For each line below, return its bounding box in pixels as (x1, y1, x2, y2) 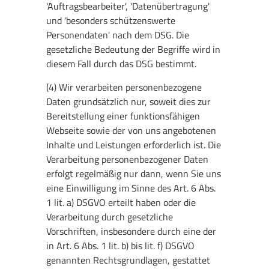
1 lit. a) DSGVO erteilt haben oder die (46, 195, 196, 210)
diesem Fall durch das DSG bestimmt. (46, 56, 197, 71)
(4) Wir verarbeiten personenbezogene (46, 79, 202, 94)
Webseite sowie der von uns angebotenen (46, 122, 217, 138)
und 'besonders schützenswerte (46, 13, 176, 28)
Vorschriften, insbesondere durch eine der (46, 223, 217, 238)
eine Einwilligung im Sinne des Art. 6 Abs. (46, 180, 216, 195)
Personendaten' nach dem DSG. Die (46, 28, 190, 43)
